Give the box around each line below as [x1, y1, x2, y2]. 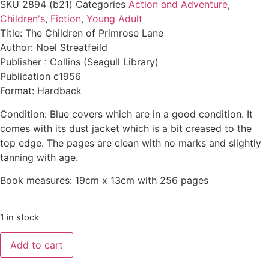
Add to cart [10, 238, 63, 251]
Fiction [50, 13, 81, 25]
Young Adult [86, 13, 142, 25]
